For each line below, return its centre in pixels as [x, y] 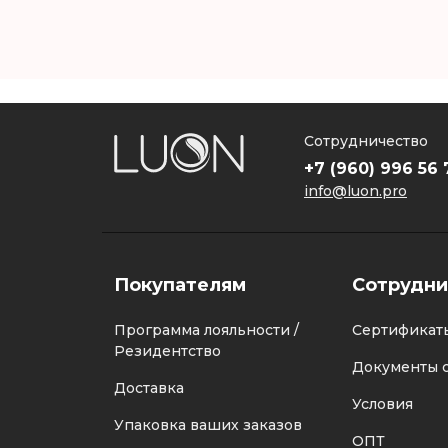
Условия [382, 404]
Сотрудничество [366, 141]
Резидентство [167, 351]
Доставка [149, 388]
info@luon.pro [355, 191]
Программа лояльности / [206, 330]
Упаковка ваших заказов [208, 425]
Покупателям [180, 285]
